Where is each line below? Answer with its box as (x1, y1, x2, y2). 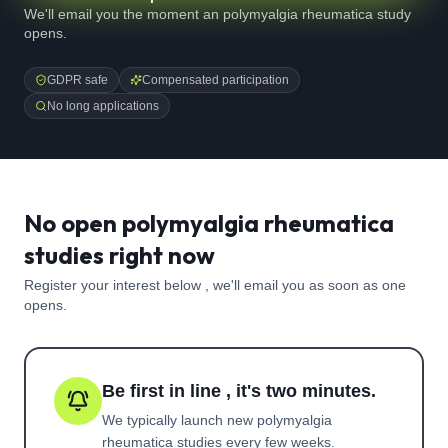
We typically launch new (102, 412, 257, 428)
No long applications (47, 99, 159, 113)
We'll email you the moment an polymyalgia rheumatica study (24, 6, 411, 22)
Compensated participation (142, 73, 289, 87)
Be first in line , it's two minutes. (102, 381, 376, 401)
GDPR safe (47, 73, 108, 87)
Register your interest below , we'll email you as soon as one (24, 277, 406, 293)
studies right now (24, 240, 215, 270)
